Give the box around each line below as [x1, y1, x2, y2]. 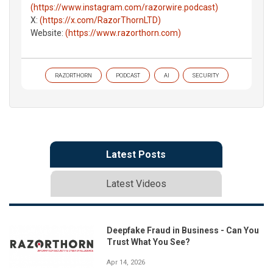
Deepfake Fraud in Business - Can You [107, 225, 259, 235]
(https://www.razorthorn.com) [65, 27, 181, 38]
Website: [30, 27, 65, 38]
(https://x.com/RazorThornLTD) [40, 15, 161, 25]
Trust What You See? [107, 236, 190, 247]
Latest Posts [106, 148, 166, 160]
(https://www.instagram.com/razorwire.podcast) [30, 2, 218, 12]
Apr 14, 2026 [107, 258, 145, 266]
